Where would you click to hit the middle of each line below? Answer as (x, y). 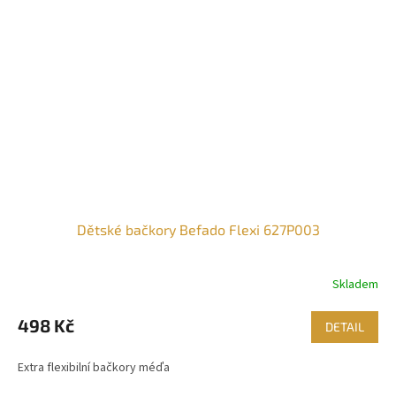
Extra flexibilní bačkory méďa (96, 367)
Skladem (355, 285)
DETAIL (345, 326)
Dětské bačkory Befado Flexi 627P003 (198, 229)
